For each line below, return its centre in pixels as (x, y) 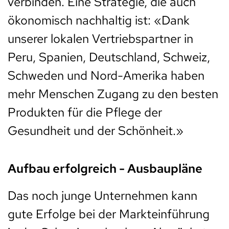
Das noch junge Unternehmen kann (102, 196)
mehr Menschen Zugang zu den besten (113, 94)
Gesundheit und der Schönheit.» (96, 131)
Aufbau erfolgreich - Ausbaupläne (105, 169)
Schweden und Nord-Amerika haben (106, 76)
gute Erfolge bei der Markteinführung (109, 214)
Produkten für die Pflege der (85, 112)
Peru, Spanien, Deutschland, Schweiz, (109, 57)
